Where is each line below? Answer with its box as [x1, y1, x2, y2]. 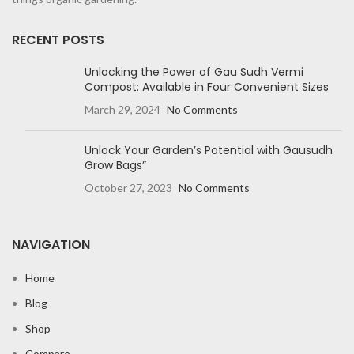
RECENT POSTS [12, 30, 104, 49]
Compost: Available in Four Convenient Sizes [85, 78, 329, 95]
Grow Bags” [85, 156, 146, 173]
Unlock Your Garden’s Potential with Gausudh [85, 141, 333, 158]
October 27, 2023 [85, 180, 172, 194]
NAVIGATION [12, 235, 90, 254]
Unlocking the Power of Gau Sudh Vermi [85, 63, 303, 80]
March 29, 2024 [85, 102, 160, 116]
